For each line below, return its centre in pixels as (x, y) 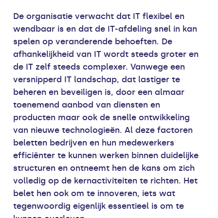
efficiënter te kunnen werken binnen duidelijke (106, 155)
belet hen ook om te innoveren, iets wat (94, 193)
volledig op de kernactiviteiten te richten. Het (106, 180)
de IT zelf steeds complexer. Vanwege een (99, 66)
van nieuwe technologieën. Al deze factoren (103, 130)
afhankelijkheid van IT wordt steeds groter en (106, 54)
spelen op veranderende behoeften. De (93, 41)
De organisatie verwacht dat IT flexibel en (99, 16)
